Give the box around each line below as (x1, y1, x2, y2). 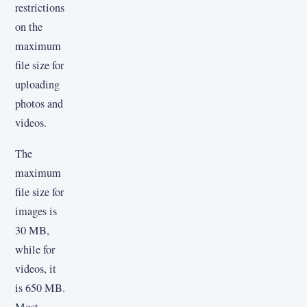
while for (15, 241, 55, 257)
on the (15, 19, 42, 35)
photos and (15, 96, 63, 112)
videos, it (15, 260, 56, 276)
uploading (15, 77, 60, 93)
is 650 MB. (15, 280, 65, 295)
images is (15, 203, 57, 219)
